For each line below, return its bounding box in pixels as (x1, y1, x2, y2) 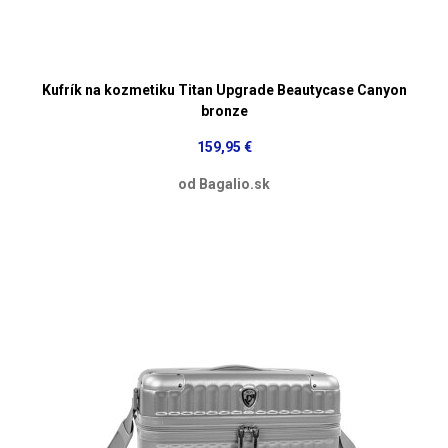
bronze (200, 102, 248, 119)
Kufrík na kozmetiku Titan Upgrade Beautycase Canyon (41, 81, 407, 98)
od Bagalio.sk (178, 175, 270, 192)
